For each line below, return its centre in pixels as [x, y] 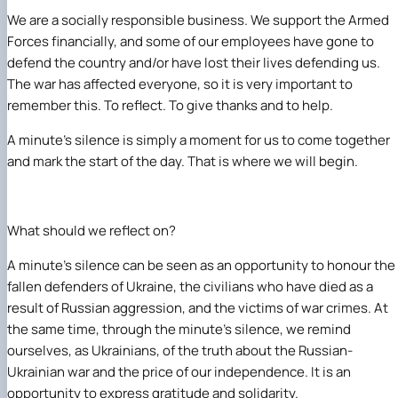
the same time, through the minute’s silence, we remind [179, 329]
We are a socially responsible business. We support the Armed [198, 20]
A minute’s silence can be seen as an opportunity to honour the [201, 265]
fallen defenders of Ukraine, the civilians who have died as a [190, 286]
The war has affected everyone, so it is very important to [180, 84]
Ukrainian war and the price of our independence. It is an [179, 371]
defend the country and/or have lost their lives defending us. [194, 62]
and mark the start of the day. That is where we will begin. [183, 161]
